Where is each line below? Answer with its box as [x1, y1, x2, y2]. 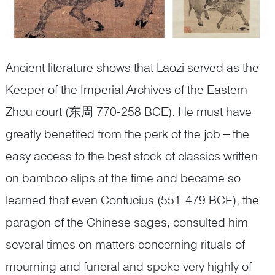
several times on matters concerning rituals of [6, 237, 245, 252]
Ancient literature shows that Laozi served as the [6, 60, 259, 76]
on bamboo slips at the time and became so [6, 171, 241, 186]
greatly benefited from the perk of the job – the [6, 126, 249, 142]
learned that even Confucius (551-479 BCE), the [6, 193, 259, 208]
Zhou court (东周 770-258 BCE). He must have [6, 104, 252, 120]
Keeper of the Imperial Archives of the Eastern [6, 82, 247, 98]
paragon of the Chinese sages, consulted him [6, 215, 248, 230]
